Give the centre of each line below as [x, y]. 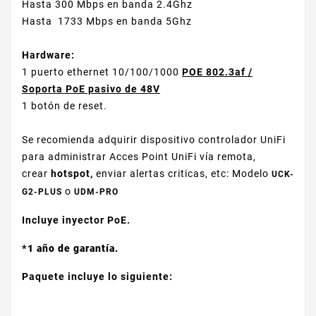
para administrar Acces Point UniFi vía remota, [139, 157]
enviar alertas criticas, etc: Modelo [184, 174]
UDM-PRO [96, 192]
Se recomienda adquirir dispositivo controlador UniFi [154, 140]
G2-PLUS [42, 192]
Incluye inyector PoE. [78, 220]
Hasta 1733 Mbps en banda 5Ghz [107, 22]
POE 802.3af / [217, 72]
